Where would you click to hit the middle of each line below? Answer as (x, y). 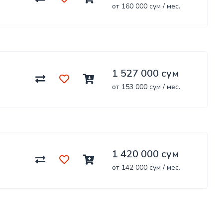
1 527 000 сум (146, 73)
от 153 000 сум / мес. (146, 87)
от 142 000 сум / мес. (146, 167)
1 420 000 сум (146, 154)
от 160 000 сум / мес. (146, 6)
